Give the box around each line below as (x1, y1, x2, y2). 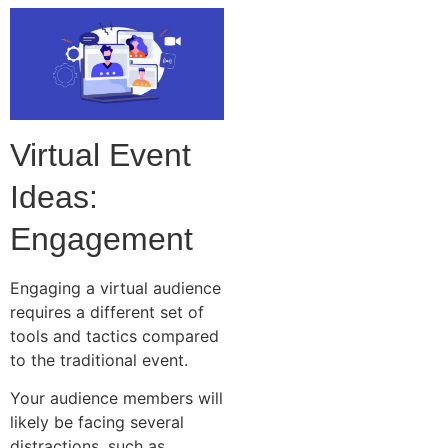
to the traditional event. (10, 349, 193, 370)
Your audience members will (10, 388, 223, 409)
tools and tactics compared (10, 325, 219, 346)
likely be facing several (10, 412, 184, 433)
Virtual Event (10, 136, 191, 173)
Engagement (10, 220, 193, 257)
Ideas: (10, 178, 98, 215)
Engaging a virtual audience (10, 277, 221, 298)
